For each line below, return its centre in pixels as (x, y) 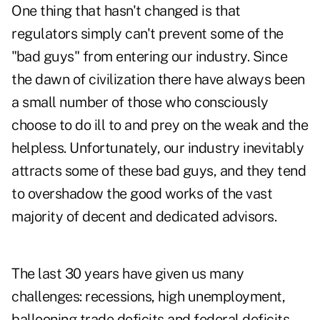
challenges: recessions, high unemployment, (148, 297)
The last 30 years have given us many (127, 274)
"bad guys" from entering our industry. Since (149, 57)
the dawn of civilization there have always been (158, 80)
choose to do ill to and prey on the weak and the (160, 125)
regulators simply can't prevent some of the (147, 34)
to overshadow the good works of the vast (142, 194)
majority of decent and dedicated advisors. (144, 217)
